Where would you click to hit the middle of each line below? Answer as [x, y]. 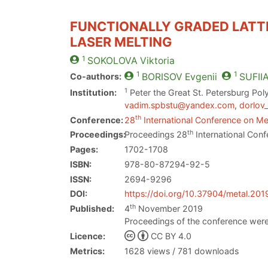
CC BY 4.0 [171, 236]
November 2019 [170, 209]
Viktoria [156, 61]
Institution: [93, 92]
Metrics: [87, 251]
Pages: [84, 150]
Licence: [88, 236]
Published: [92, 209]
